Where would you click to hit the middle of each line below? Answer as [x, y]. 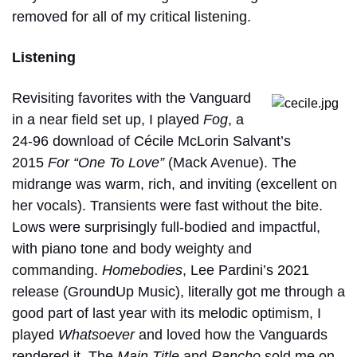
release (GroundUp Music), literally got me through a [178, 291]
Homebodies [142, 270]
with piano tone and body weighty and [132, 248]
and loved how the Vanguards [231, 334]
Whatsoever [96, 334]
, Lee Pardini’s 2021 [246, 270]
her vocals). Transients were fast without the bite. [167, 205]
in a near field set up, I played [108, 119]
